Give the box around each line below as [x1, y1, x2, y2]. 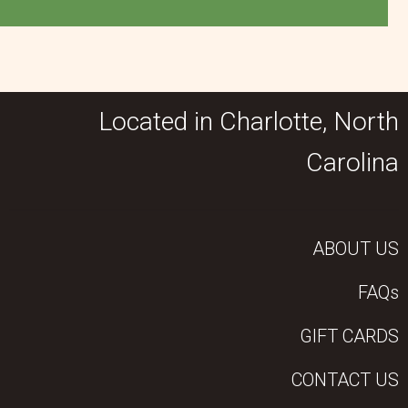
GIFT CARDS [300, 324, 399, 347]
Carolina [306, 148, 399, 178]
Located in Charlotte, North [98, 107, 399, 138]
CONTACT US [291, 368, 399, 391]
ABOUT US [312, 237, 399, 260]
